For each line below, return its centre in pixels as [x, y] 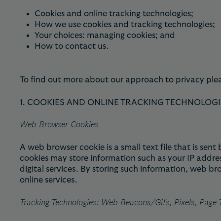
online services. [49, 180]
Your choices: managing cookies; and [105, 35]
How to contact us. [72, 46]
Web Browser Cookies [59, 125]
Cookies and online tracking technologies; [114, 13]
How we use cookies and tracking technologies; [125, 24]
